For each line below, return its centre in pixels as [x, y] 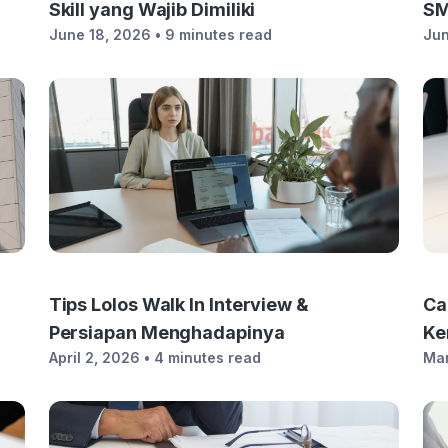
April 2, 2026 [94, 357]
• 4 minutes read [202, 357]
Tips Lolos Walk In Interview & [178, 304]
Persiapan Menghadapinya [166, 332]
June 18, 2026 [99, 34]
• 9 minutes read [213, 34]
